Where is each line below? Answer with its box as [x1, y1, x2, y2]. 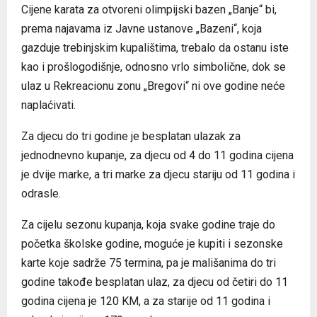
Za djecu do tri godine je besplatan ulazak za [21, 129, 241, 143]
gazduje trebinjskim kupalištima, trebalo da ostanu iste [21, 40, 289, 54]
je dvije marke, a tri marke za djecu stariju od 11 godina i [21, 167, 295, 181]
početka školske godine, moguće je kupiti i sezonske [21, 236, 283, 250]
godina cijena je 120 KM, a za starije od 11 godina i [21, 294, 270, 308]
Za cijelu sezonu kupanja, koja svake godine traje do [21, 217, 275, 231]
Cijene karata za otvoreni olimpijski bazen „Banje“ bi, [21, 2, 277, 16]
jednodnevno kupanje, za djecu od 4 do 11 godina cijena [21, 148, 294, 162]
